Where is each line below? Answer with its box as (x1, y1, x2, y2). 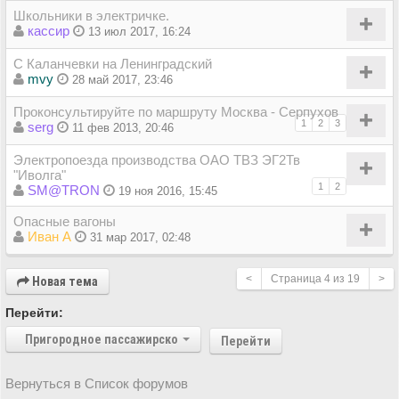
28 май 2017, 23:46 (72, 72, 173, 86)
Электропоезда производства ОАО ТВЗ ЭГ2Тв (13, 151, 300, 167)
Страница (271, 272, 324, 285)
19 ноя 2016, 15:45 (118, 183, 217, 198)
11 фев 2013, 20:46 (72, 120, 174, 134)
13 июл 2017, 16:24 (88, 24, 191, 38)
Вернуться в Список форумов (5, 375, 188, 391)
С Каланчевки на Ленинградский (13, 55, 212, 71)
